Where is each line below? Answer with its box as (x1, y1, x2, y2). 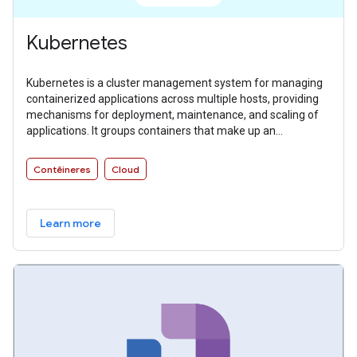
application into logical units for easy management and (26, 140, 301, 154)
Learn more (40, 216, 101, 231)
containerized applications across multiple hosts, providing (26, 92, 319, 106)
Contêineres (33, 163, 91, 176)
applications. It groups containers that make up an (26, 124, 276, 138)
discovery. (26, 156, 76, 170)
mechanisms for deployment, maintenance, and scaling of (26, 108, 319, 122)
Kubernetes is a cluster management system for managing (26, 76, 323, 90)
